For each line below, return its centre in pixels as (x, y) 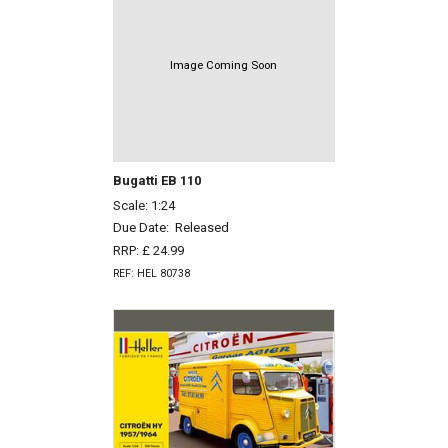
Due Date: (143, 228)
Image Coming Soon (224, 65)
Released (201, 228)
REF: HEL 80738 (151, 273)
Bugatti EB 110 (156, 180)
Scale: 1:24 (143, 205)
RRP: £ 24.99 (148, 251)
